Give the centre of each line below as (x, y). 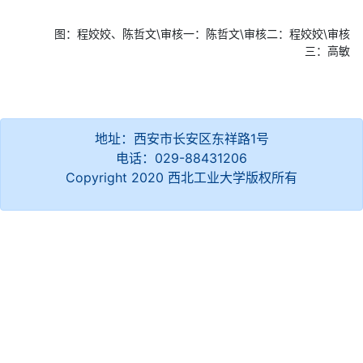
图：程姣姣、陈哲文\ (107, 34)
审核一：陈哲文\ (202, 34)
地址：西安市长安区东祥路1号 (181, 139)
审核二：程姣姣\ (286, 34)
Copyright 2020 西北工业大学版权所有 (181, 178)
